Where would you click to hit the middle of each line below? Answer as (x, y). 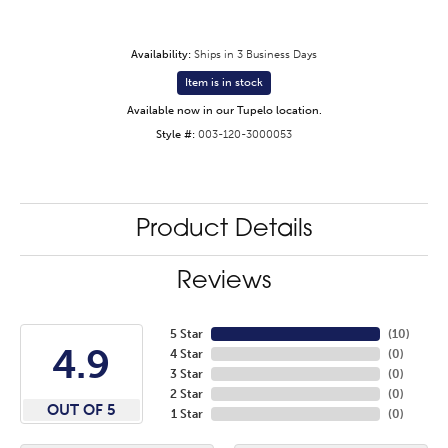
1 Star (186, 413)
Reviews (224, 281)
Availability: (161, 54)
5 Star (186, 333)
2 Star (186, 393)
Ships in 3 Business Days (255, 54)
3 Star (186, 373)
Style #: (175, 134)
